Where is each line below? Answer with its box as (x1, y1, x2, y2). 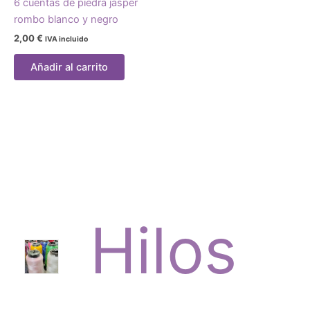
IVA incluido (45, 35, 88, 44)
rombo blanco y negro (14, 13, 118, 26)
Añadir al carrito (30, 61, 108, 74)
